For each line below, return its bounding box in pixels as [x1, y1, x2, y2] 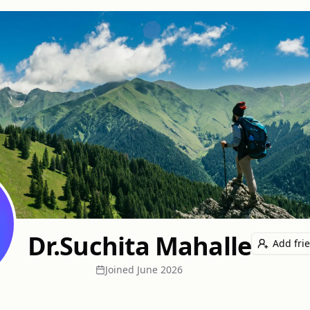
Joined [105, 263, 135, 276]
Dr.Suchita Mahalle [28, 229, 251, 263]
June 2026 [137, 263, 183, 276]
